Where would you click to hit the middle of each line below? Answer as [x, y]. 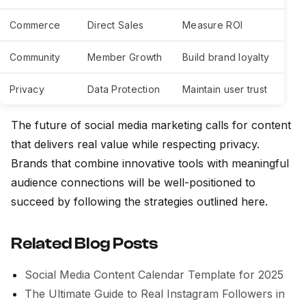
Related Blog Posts [84, 244]
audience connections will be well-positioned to [133, 183]
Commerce [35, 25]
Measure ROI [213, 25]
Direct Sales [116, 25]
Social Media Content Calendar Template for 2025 [154, 275]
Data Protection [124, 89]
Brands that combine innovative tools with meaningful [150, 164]
